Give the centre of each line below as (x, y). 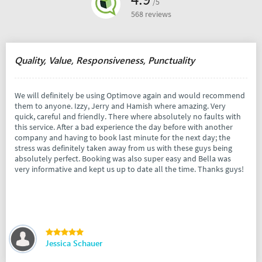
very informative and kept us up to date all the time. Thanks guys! (129, 169)
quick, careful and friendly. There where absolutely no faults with (128, 117)
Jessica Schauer (74, 243)
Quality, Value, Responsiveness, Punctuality (105, 60)
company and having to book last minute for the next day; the (123, 138)
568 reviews (151, 15)
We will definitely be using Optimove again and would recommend (130, 96)
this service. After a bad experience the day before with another (124, 127)
